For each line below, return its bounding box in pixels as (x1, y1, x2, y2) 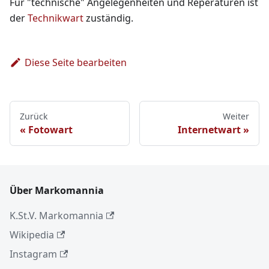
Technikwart (28, 11, 83, 25)
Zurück (20, 110, 47, 122)
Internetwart (178, 123, 241, 137)
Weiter (223, 110, 249, 122)
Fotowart (28, 123, 73, 137)
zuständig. (83, 11, 133, 25)
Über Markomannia (10, 184, 104, 198)
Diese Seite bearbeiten (24, 56, 127, 70)
